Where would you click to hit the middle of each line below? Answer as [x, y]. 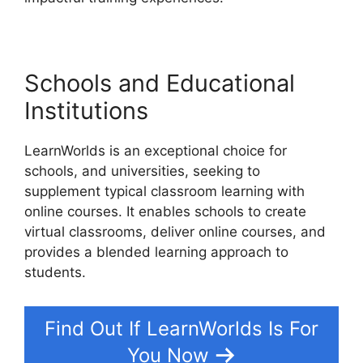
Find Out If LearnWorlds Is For [181, 328]
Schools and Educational [160, 83]
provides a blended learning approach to [156, 252]
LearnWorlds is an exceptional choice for [156, 151]
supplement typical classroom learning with [164, 192]
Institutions [86, 111]
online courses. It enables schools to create [165, 212]
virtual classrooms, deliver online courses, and [175, 232]
